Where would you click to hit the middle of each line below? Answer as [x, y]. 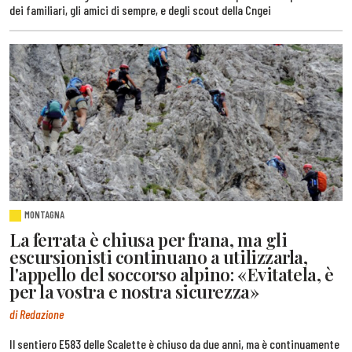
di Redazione [37, 314]
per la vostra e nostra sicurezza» [134, 291]
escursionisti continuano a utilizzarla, [159, 257]
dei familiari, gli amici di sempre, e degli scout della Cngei [140, 9]
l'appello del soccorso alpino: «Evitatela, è [172, 274]
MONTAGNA [45, 214]
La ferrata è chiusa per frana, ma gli [148, 239]
